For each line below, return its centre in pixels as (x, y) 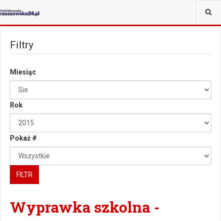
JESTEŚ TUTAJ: (29, 9)
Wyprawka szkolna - (85, 207)
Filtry (22, 45)
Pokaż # (23, 138)
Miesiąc (23, 72)
